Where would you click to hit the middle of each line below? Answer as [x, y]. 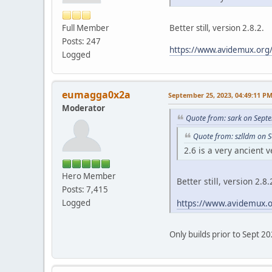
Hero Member [89, 176]
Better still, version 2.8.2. [217, 28]
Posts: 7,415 [85, 190]
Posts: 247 [81, 41]
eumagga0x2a [96, 95]
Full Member [86, 28]
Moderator [83, 108]
